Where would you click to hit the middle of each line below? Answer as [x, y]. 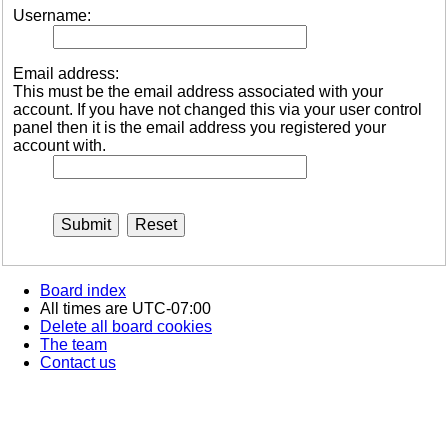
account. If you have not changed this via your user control [217, 110]
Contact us [78, 363]
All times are [86, 309]
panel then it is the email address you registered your [199, 128]
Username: [52, 16]
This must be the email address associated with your [198, 92]
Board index [83, 291]
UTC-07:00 [171, 309]
